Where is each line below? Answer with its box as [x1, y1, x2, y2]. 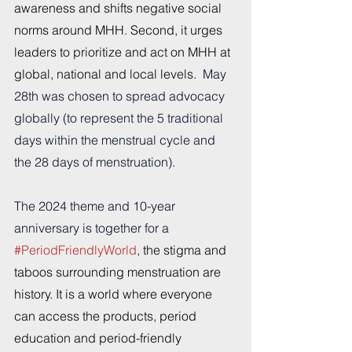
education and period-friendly [14, 330, 185, 346]
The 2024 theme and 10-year [14, 198, 178, 214]
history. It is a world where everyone [14, 286, 215, 302]
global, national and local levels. [14, 66, 203, 82]
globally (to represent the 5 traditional [14, 110, 226, 126]
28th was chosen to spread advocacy [14, 88, 228, 104]
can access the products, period [14, 308, 200, 324]
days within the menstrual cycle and [14, 132, 218, 148]
